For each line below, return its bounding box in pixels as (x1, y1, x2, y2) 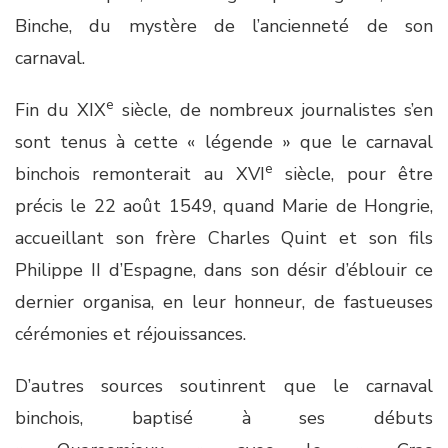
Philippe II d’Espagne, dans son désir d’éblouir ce (15, 258, 433, 282)
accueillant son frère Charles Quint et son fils (15, 226, 433, 250)
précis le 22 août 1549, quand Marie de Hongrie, (15, 194, 433, 218)
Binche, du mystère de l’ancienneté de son (15, 14, 433, 38)
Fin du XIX (15, 98, 107, 122)
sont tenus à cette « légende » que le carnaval (15, 130, 433, 154)
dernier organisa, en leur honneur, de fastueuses (15, 290, 433, 314)
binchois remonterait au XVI (15, 162, 265, 186)
